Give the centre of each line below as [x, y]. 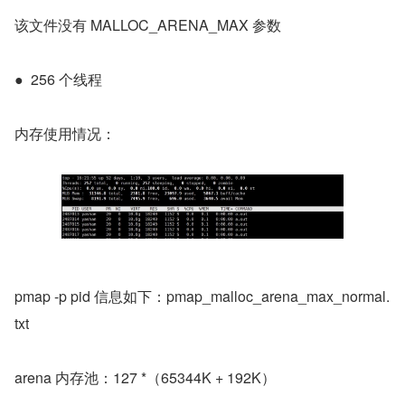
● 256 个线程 [58, 79]
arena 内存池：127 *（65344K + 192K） [145, 377]
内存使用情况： [65, 133]
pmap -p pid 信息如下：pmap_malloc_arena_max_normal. [202, 296]
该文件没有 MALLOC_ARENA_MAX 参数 [148, 24]
